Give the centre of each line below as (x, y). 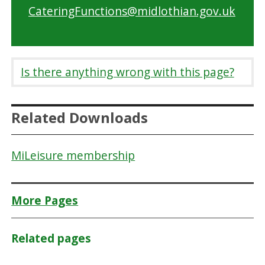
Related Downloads (80, 117)
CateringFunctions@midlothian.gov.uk (132, 11)
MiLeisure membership (73, 156)
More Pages (45, 201)
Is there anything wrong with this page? (127, 72)
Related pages (51, 238)
